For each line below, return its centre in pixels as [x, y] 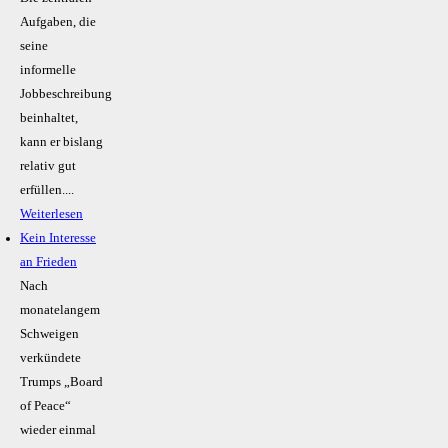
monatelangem [60, 310]
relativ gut [48, 166]
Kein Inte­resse [58, 238]
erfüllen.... [47, 190]
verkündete [50, 358]
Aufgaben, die [58, 22]
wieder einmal [58, 430]
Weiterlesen [51, 214]
